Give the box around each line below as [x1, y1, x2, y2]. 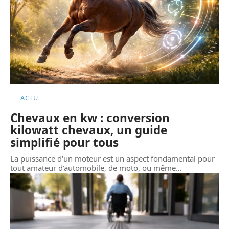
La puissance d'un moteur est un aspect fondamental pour [10, 153, 215, 164]
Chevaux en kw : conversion [10, 109, 170, 126]
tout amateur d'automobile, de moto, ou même [10, 162, 176, 173]
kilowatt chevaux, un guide [10, 122, 167, 138]
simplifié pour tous [10, 134, 119, 150]
